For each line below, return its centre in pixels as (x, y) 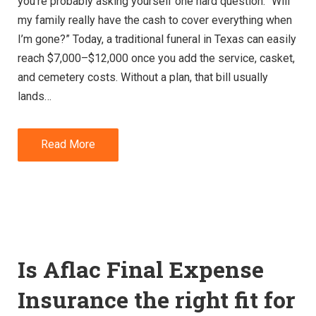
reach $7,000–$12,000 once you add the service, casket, (156, 58)
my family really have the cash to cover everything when (155, 20)
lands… (35, 96)
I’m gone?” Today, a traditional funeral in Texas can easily (157, 39)
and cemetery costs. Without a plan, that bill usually (143, 77)
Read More (68, 145)
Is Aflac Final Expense (141, 269)
